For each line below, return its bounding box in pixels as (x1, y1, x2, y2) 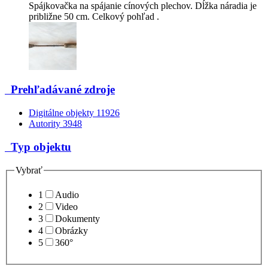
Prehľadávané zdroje (5, 83, 115, 96)
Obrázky (55, 226, 88, 236)
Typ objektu (5, 140, 71, 153)
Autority (29, 118, 63, 129)
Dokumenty (55, 214, 100, 224)
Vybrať (16, 165, 42, 175)
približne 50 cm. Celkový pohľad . (29, 11, 159, 22)
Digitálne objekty (29, 108, 96, 118)
